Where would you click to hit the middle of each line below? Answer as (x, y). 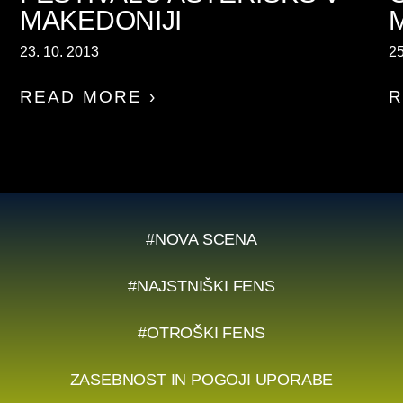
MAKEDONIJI (101, 20)
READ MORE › (88, 97)
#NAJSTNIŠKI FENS (201, 286)
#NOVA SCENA (201, 239)
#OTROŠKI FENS (201, 332)
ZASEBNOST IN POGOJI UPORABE (201, 379)
